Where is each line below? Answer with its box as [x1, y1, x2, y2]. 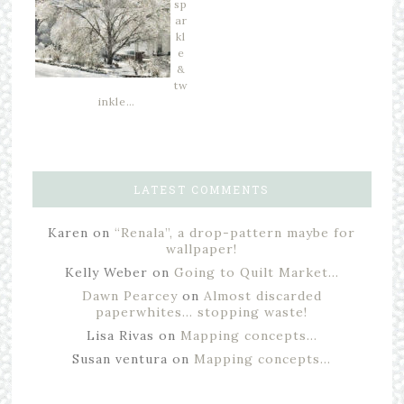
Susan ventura [72, 350, 169, 367]
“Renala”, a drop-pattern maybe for [115, 224, 356, 241]
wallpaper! [166, 240, 238, 257]
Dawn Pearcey [81, 287, 178, 304]
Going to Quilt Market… [173, 263, 339, 280]
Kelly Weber [64, 263, 148, 280]
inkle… [98, 94, 136, 108]
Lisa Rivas [86, 326, 154, 344]
